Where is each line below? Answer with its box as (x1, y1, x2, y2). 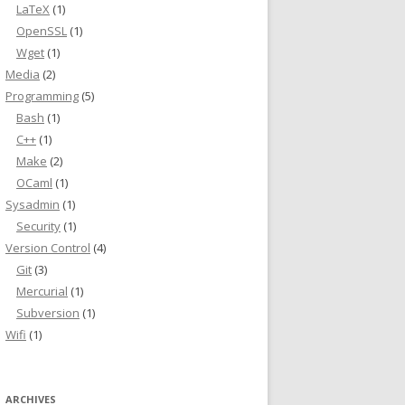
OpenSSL (16, 23, 67, 39)
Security (16, 218, 61, 234)
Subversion (16, 305, 80, 321)
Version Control (5, 240, 90, 256)
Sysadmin (5, 196, 60, 212)
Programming (5, 88, 79, 104)
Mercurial (16, 283, 68, 299)
